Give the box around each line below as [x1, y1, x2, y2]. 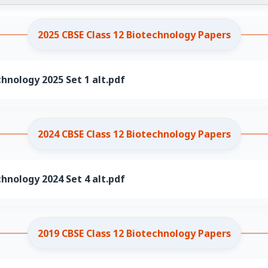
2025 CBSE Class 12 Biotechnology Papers [37, 28, 231, 42]
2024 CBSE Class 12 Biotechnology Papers [37, 127, 231, 141]
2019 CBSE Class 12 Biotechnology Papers [37, 227, 231, 240]
